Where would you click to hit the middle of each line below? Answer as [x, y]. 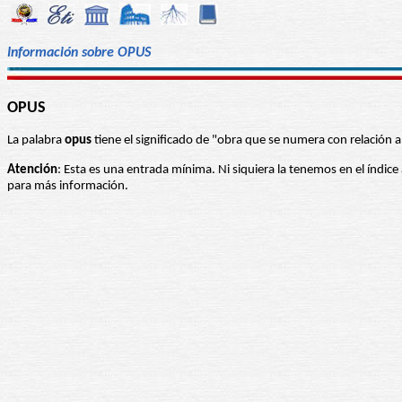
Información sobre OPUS [79, 52]
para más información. [68, 187]
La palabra [36, 141]
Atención [32, 170]
